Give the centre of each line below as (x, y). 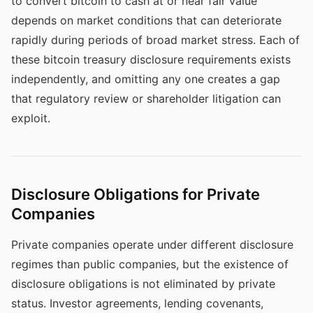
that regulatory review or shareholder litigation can (146, 99)
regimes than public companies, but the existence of (150, 264)
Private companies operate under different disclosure (152, 245)
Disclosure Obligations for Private (136, 194)
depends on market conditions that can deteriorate (146, 20)
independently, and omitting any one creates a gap (146, 79)
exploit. (31, 118)
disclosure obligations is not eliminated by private (143, 284)
